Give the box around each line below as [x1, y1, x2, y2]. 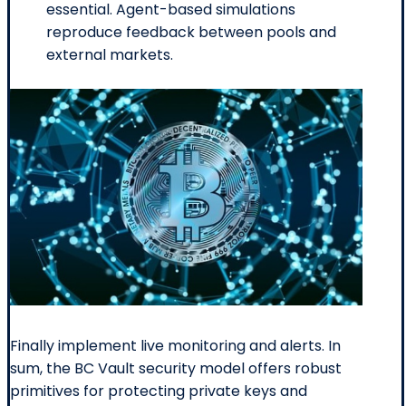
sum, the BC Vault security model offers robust [10, 357, 342, 379]
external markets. [46, 43, 173, 65]
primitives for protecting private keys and [10, 380, 307, 401]
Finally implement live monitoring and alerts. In [10, 334, 341, 356]
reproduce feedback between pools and [46, 21, 336, 43]
